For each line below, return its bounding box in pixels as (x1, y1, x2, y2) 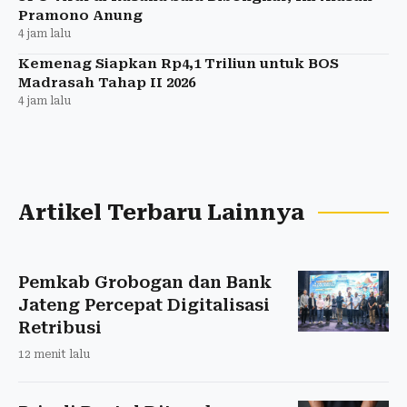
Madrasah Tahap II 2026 (18, 74, 195, 91)
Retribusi (18, 317, 102, 337)
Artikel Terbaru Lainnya (18, 199, 304, 225)
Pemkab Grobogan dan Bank (18, 272, 272, 292)
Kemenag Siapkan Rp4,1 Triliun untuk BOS (18, 55, 339, 72)
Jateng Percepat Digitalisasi (18, 294, 270, 314)
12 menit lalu (18, 347, 90, 361)
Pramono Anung (18, 6, 143, 24)
